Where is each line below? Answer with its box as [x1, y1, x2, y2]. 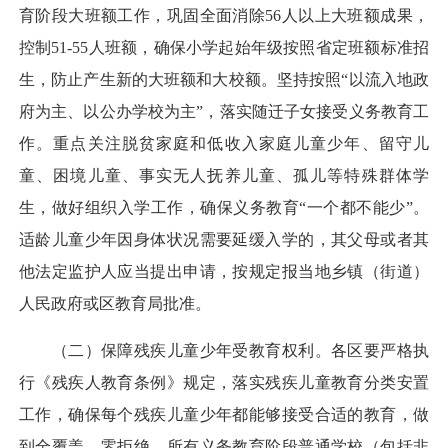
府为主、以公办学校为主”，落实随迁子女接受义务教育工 [19, 103, 429, 121]
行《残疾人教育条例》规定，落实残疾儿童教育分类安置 [19, 373, 429, 391]
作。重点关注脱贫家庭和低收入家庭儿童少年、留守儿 [19, 135, 429, 153]
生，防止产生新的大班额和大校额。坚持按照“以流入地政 [19, 71, 429, 89]
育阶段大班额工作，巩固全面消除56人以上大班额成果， [19, 7, 429, 25]
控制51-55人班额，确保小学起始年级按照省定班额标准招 [19, 39, 429, 57]
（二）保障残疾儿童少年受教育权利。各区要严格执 [19, 341, 429, 359]
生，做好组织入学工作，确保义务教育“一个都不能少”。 [19, 199, 429, 217]
